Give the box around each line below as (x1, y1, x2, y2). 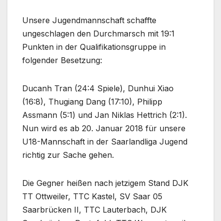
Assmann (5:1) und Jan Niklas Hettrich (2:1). (22, 110, 187, 120)
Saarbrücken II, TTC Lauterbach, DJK (22, 205, 167, 215)
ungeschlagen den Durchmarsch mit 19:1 (22, 29, 175, 39)
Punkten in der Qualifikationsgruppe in (22, 42, 166, 52)
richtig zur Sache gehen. (22, 150, 114, 160)
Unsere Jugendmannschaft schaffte (22, 15, 156, 26)
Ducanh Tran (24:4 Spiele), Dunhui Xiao (22, 83, 174, 94)
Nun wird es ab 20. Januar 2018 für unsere (22, 123, 185, 134)
